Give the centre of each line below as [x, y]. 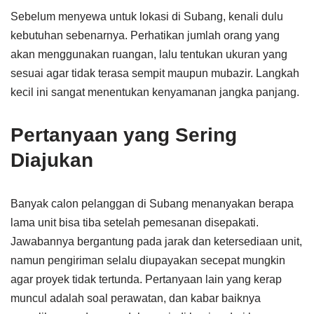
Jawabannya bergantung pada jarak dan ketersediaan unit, [156, 241]
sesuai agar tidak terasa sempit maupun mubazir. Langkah [155, 73]
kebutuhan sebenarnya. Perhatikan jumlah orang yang [145, 35]
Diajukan [52, 160]
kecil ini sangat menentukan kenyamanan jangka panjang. [155, 92]
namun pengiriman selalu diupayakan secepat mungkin [148, 260]
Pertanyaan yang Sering [124, 135]
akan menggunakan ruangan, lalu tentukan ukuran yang [149, 54]
